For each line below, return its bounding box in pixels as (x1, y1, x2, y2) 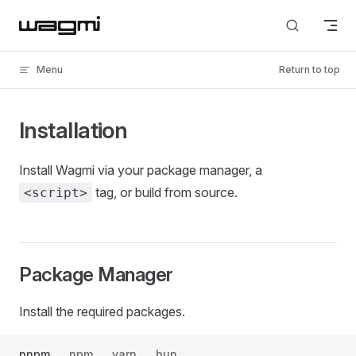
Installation (19, 117, 128, 144)
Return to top (279, 64, 340, 75)
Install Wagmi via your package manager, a (19, 162, 262, 178)
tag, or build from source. (92, 184, 238, 200)
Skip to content (19, 16, 93, 28)
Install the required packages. (19, 304, 185, 319)
